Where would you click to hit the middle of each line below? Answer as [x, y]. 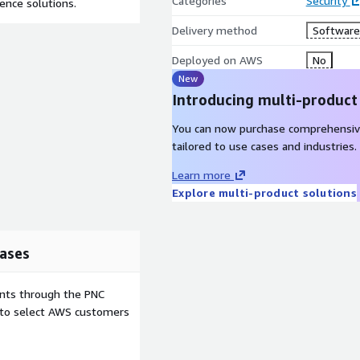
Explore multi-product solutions [264, 192]
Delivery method [215, 30]
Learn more [201, 175]
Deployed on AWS [217, 60]
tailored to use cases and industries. [264, 146]
